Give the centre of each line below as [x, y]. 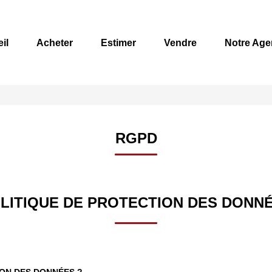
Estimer [118, 42]
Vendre [180, 42]
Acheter [55, 42]
